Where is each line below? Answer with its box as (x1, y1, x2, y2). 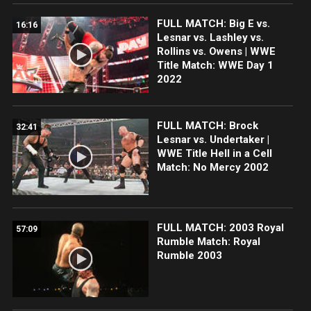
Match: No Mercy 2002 (156, 160, 269, 174)
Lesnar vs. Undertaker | (156, 133, 269, 146)
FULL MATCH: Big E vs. (156, 17, 270, 30)
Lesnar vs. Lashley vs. (156, 31, 264, 44)
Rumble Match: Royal (156, 235, 260, 249)
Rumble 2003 (156, 249, 222, 262)
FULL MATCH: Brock (156, 119, 258, 132)
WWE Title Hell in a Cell (156, 146, 272, 160)
